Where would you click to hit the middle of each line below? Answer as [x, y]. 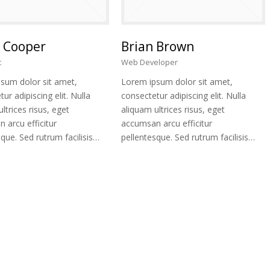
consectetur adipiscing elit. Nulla [184, 96]
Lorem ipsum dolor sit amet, [177, 82]
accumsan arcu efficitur [167, 124]
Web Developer [150, 62]
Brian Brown [158, 47]
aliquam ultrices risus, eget [173, 110]
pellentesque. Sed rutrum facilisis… [188, 137]
